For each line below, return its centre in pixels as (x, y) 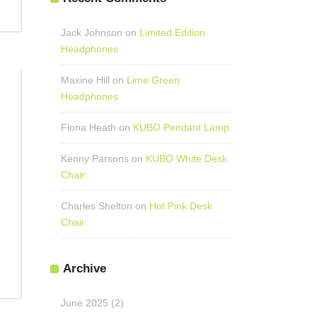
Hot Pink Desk (181, 206)
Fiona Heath (88, 127)
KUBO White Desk (186, 158)
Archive (85, 269)
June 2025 (85, 303)
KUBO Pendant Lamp (181, 127)
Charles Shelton (97, 206)
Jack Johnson (92, 33)
